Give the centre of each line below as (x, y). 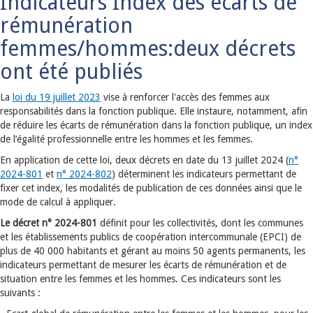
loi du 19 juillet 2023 (57, 97)
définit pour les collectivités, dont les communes (200, 223)
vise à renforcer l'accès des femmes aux (185, 97)
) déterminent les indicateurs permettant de (204, 174)
